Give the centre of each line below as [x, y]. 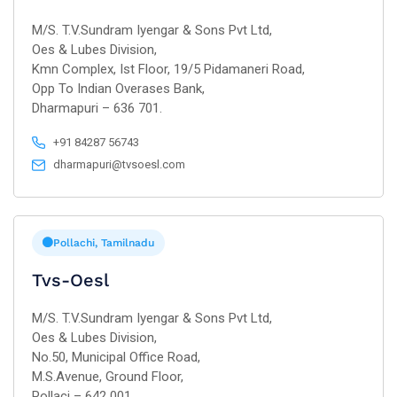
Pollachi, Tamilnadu [104, 243]
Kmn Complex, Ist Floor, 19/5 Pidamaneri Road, [168, 69]
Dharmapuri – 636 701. [97, 108]
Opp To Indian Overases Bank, [118, 89]
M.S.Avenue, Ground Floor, [108, 377]
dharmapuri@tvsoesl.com [120, 164]
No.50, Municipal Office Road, [116, 357]
